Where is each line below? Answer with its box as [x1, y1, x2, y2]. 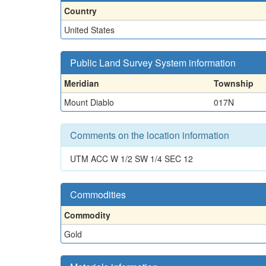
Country [64, 4, 97, 17]
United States [64, 23, 115, 36]
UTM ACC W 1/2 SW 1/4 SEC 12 [70, 152, 193, 164]
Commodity [64, 208, 110, 221]
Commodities [70, 187, 126, 201]
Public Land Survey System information [70, 55, 236, 69]
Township [214, 77, 254, 89]
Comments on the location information [70, 128, 229, 142]
